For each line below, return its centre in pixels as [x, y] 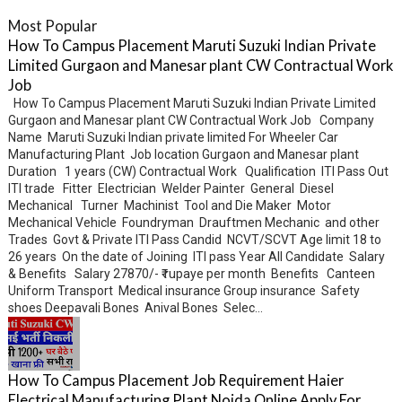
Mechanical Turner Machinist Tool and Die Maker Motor [169, 206]
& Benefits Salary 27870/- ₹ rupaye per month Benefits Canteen [191, 274]
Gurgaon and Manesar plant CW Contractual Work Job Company [191, 121]
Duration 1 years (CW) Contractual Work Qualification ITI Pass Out [201, 172]
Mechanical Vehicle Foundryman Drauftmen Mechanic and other [193, 223]
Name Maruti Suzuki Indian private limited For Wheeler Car [173, 138]
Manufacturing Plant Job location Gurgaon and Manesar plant [184, 155]
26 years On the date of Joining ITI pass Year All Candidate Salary [196, 257]
